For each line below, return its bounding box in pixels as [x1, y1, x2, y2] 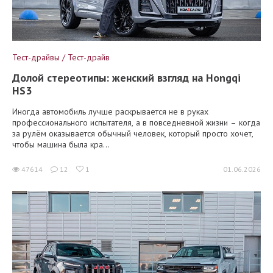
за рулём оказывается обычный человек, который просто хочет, [12, 128, 253, 139]
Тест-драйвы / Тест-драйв [12, 52, 110, 63]
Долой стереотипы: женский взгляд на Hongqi [12, 71, 241, 85]
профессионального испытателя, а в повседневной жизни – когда [12, 117, 260, 128]
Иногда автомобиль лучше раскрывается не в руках [12, 106, 208, 117]
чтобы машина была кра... [12, 139, 110, 150]
